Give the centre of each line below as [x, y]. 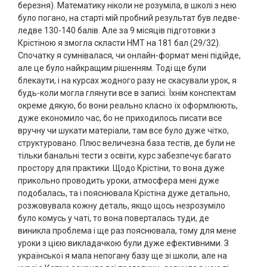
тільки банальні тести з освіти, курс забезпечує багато [125, 156]
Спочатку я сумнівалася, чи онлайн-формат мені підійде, [129, 56]
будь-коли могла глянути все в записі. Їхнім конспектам [127, 93]
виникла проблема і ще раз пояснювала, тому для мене [127, 231]
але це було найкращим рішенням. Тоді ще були [112, 68]
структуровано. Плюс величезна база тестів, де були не [127, 143]
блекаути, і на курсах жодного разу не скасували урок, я [127, 81]
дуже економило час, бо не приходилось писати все [120, 118]
